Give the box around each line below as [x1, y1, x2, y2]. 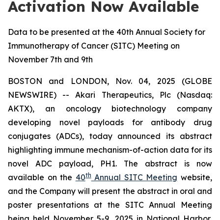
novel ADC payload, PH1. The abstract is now [8, 159, 212, 168]
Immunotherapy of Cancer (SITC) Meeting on [8, 41, 180, 51]
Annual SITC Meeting [91, 172, 178, 182]
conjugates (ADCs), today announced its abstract [8, 131, 212, 141]
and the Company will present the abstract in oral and [8, 186, 212, 196]
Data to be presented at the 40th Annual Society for [8, 27, 205, 37]
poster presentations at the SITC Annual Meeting [8, 200, 212, 210]
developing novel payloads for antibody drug [8, 117, 212, 127]
